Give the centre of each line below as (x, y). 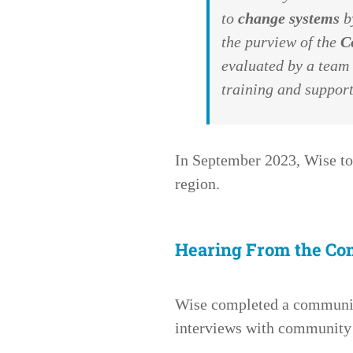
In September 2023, (240, 160)
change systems (289, 18)
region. (199, 184)
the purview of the (281, 42)
